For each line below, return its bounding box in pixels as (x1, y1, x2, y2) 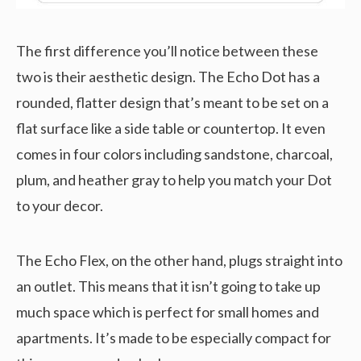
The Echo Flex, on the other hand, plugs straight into (16, 251, 342, 270)
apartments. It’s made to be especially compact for (16, 329, 331, 347)
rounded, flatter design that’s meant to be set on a (16, 93, 329, 112)
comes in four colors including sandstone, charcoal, (16, 145, 333, 164)
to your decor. (16, 197, 103, 215)
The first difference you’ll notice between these (16, 42, 318, 60)
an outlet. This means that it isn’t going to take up (16, 277, 321, 296)
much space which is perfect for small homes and (16, 303, 319, 322)
